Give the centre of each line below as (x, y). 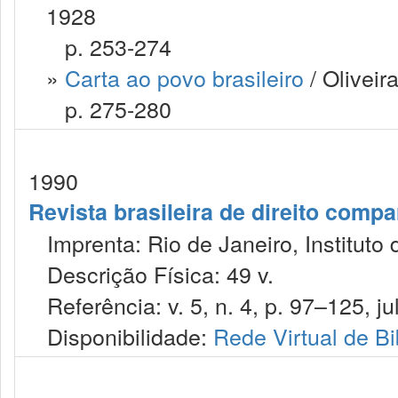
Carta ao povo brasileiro (184, 77)
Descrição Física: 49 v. (151, 274)
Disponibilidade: (121, 336)
